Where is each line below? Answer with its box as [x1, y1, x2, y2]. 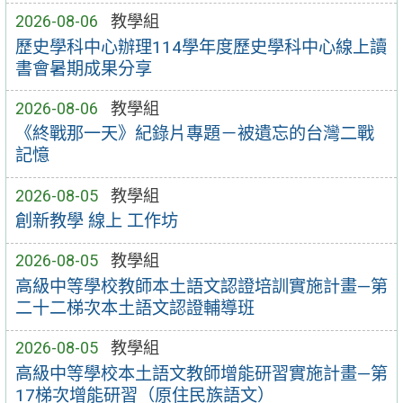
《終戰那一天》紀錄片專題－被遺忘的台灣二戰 [14, 123, 374, 145]
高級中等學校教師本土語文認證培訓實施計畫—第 [14, 276, 388, 298]
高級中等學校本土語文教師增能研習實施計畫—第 [14, 363, 388, 384]
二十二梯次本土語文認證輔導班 [14, 298, 255, 319]
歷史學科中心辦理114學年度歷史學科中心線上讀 [14, 36, 387, 58]
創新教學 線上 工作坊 [14, 210, 178, 232]
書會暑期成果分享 [14, 58, 152, 79]
